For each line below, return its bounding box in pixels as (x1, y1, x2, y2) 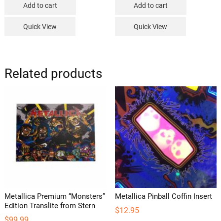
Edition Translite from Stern (4, 201, 95, 210)
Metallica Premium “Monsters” (4, 191, 105, 201)
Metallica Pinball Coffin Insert (114, 191, 212, 201)
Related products (4, 66, 102, 81)
